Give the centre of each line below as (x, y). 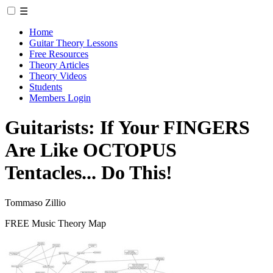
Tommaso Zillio (35, 202)
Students (46, 87)
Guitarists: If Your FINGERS (127, 128)
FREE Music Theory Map (55, 223)
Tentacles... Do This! (89, 173)
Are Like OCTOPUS (91, 150)
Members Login (60, 98)
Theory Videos (58, 76)
